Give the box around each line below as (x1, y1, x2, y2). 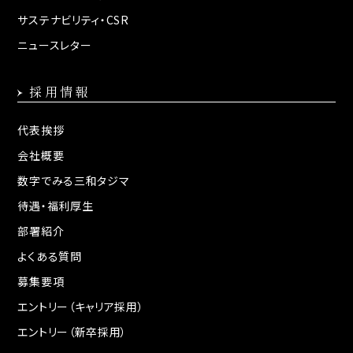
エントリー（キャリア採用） (17, 299, 144, 315)
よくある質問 (17, 248, 82, 265)
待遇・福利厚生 (17, 198, 94, 214)
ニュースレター (17, 37, 92, 54)
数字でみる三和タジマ (17, 173, 130, 189)
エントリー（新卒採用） (17, 324, 128, 340)
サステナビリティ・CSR (17, 12, 129, 28)
